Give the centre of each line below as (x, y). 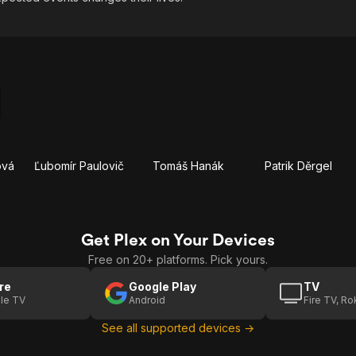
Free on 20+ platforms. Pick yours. (178, 259)
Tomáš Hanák (188, 166)
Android (147, 300)
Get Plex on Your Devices (178, 240)
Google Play (163, 286)
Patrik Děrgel (298, 166)
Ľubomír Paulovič (79, 166)
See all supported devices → (178, 328)
